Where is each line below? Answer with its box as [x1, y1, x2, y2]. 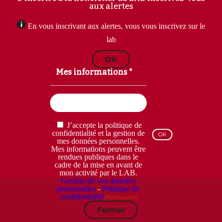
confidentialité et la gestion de [52, 129, 145, 138]
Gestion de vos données [61, 176, 136, 185]
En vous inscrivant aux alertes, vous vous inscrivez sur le [28, 22, 205, 31]
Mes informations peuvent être [51, 145, 146, 154]
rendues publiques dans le [58, 153, 139, 162]
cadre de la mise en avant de [54, 161, 142, 169]
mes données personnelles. [56, 137, 140, 146]
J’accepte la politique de [66, 121, 142, 130]
